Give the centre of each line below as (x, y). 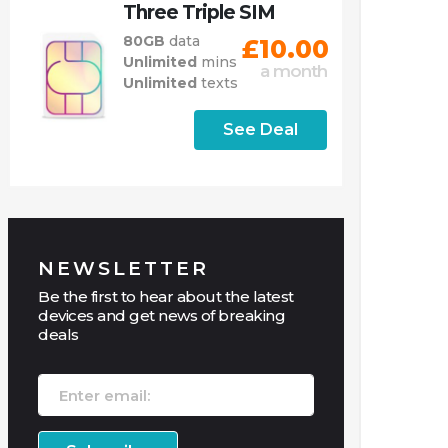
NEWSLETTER (123, 268)
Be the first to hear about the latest (166, 296)
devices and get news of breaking (161, 315)
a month (293, 71)
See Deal (260, 129)
